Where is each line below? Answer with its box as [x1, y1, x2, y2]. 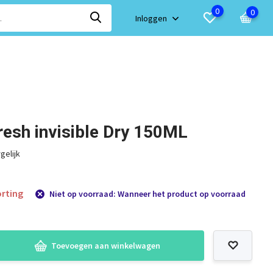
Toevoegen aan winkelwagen [51, 240, 161, 251]
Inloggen [135, 12, 169, 24]
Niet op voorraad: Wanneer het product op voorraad [48, 188, 246, 199]
